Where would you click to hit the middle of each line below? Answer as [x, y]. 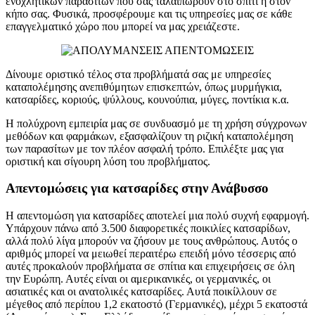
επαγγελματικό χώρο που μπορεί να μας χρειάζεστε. [123, 26]
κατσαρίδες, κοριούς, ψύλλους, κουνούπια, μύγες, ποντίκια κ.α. [147, 99]
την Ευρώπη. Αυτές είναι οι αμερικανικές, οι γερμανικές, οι [138, 279]
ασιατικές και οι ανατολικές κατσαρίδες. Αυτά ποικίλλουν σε [141, 292]
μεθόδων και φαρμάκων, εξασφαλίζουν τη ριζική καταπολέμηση [149, 136]
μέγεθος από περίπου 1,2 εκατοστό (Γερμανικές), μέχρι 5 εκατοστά [156, 304]
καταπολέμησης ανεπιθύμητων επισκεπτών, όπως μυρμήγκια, [144, 86]
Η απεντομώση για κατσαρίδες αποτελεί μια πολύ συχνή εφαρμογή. [157, 216]
